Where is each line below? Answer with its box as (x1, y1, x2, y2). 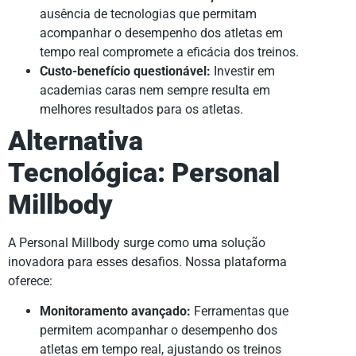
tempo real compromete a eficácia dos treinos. (40, 44, 299, 60)
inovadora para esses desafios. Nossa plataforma (8, 254, 287, 270)
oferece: (8, 273, 52, 289)
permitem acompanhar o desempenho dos (40, 323, 277, 339)
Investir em (211, 64, 275, 79)
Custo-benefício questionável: (40, 64, 211, 79)
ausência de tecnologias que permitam (40, 6, 257, 22)
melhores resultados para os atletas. (40, 102, 243, 118)
